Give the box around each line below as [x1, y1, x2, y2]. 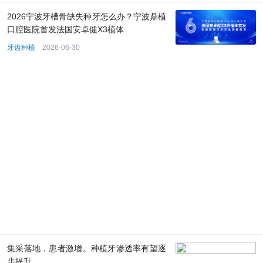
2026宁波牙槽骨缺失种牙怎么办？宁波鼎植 [7, 12, 166, 22]
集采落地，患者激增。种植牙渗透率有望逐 [7, 244, 166, 254]
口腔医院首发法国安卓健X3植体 [7, 25, 124, 35]
